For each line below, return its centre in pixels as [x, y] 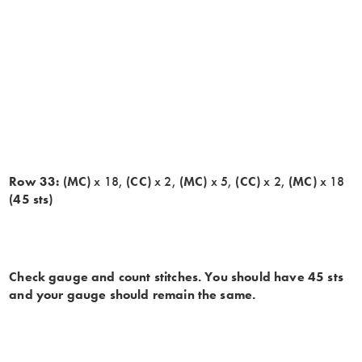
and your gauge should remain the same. [133, 294]
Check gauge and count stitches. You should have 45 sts [176, 276]
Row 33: [34, 181]
